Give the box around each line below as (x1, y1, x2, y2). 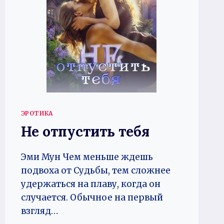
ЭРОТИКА (20, 109, 53, 117)
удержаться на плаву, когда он (20, 178, 160, 189)
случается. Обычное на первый (20, 191, 163, 203)
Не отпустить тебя (20, 122, 149, 140)
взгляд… (20, 205, 58, 216)
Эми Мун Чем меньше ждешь (20, 151, 153, 162)
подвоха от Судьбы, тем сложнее (20, 164, 170, 176)
